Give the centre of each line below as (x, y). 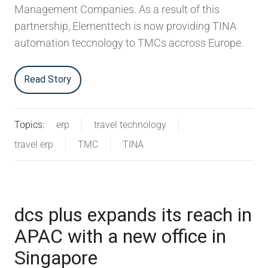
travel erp (34, 145)
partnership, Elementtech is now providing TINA (125, 26)
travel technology (130, 125)
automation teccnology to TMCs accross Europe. (129, 42)
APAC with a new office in (120, 237)
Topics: (29, 125)
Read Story (48, 80)
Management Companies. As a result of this (117, 9)
